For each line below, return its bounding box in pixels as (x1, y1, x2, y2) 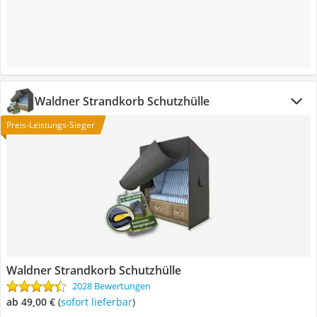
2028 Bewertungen (72, 279, 151, 292)
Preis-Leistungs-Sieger (6, 119, 95, 131)
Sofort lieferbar (66, 295, 132, 309)
